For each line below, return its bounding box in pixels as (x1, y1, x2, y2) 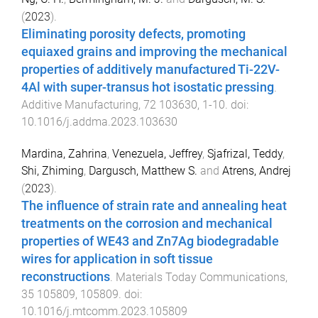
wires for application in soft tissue (21, 251, 213, 266)
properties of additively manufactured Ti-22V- (21, 62, 280, 77)
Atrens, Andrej (222, 163, 291, 177)
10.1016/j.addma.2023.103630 (21, 115, 177, 129)
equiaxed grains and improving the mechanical (21, 45, 287, 60)
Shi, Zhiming (21, 163, 84, 177)
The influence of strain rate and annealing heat (21, 198, 287, 213)
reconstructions (21, 269, 110, 284)
